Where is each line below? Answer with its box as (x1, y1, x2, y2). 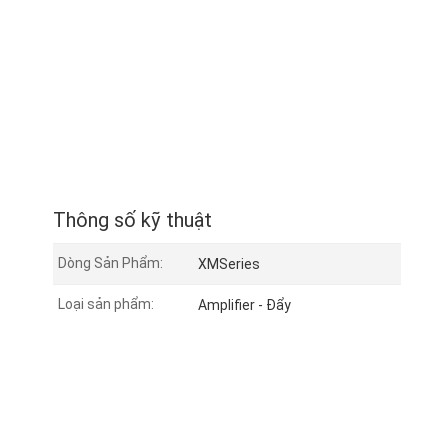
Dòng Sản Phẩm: (57, 255, 163, 272)
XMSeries (197, 256, 260, 273)
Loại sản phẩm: (57, 296, 154, 313)
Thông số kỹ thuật (52, 208, 212, 233)
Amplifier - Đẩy (197, 297, 291, 314)
